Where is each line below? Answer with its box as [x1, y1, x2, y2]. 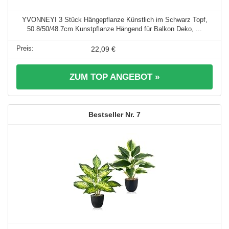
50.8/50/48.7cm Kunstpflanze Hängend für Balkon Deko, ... [27, 25, 202, 33]
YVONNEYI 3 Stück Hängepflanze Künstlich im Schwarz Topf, [21, 15, 208, 24]
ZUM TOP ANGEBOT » [70, 72, 159, 82]
